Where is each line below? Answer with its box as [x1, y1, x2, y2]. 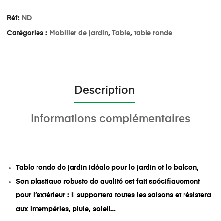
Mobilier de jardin [49, 30, 108, 37]
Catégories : [7, 30, 49, 37]
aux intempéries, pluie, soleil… [16, 205, 116, 213]
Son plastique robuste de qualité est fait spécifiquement [16, 178, 200, 185]
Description [74, 85, 135, 96]
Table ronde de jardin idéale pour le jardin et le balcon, [16, 164, 199, 171]
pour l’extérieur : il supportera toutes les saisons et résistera [16, 191, 212, 199]
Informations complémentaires [31, 113, 190, 125]
